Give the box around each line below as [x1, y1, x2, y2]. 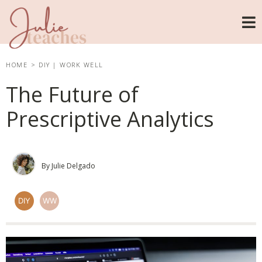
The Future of [6, 80, 139, 109]
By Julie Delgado [42, 160, 95, 171]
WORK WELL [60, 60, 104, 69]
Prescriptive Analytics [6, 105, 214, 133]
